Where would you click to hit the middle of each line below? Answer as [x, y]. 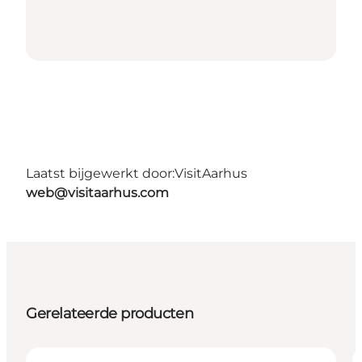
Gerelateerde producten [110, 313]
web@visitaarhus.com [97, 192]
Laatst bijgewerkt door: [100, 173]
